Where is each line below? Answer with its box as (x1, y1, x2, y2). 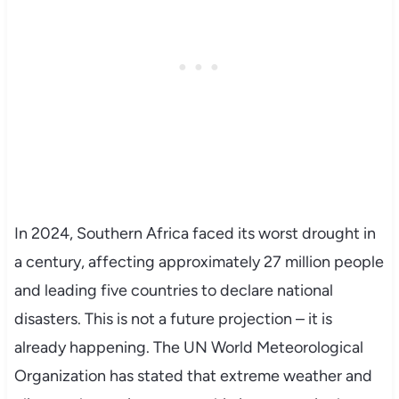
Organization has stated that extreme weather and (13, 365, 372, 386)
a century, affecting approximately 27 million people (13, 251, 384, 272)
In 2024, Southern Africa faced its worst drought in (13, 223, 376, 243)
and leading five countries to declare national (13, 280, 333, 300)
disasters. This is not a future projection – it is (13, 308, 332, 329)
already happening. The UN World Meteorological (13, 337, 363, 357)
